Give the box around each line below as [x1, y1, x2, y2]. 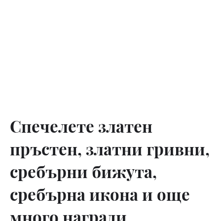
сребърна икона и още [10, 183, 190, 205]
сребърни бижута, [10, 160, 157, 182]
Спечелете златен [10, 115, 152, 137]
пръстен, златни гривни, [10, 138, 210, 159]
